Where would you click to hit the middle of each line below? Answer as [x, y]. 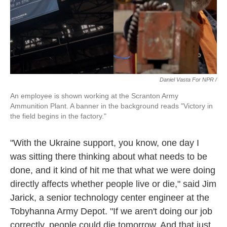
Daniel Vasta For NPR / [188, 80]
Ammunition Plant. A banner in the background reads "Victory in [111, 106]
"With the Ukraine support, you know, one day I [105, 143]
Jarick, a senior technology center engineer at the [110, 198]
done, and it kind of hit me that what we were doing [113, 170]
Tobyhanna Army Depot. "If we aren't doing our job [111, 211]
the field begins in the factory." [58, 116]
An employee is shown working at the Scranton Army [94, 96]
